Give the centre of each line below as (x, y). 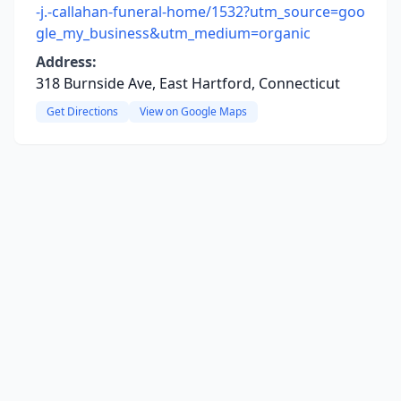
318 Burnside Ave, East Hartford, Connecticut (188, 83)
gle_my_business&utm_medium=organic (173, 33)
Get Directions (82, 111)
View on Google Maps (193, 111)
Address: (66, 62)
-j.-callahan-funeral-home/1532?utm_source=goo (200, 12)
